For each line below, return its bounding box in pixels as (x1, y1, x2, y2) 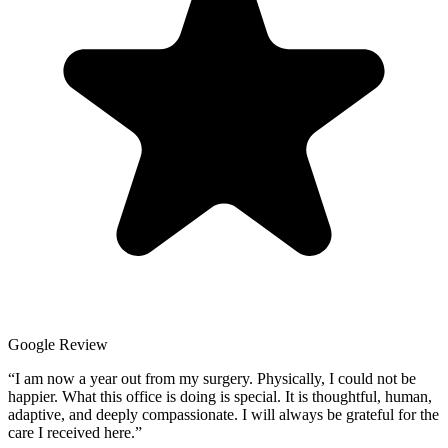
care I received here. (8, 423, 135, 441)
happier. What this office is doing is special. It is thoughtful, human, (8, 387, 432, 405)
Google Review (8, 335, 108, 353)
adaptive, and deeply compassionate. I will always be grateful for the (8, 405, 439, 423)
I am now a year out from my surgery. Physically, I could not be (15, 369, 416, 387)
